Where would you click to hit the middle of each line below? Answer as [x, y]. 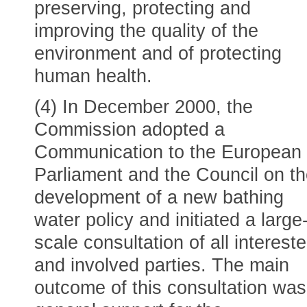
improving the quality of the [146, 31]
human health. [93, 76]
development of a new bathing [159, 197]
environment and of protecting [158, 53]
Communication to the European [168, 152]
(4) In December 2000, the [144, 107]
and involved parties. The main [162, 265]
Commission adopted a [130, 130]
